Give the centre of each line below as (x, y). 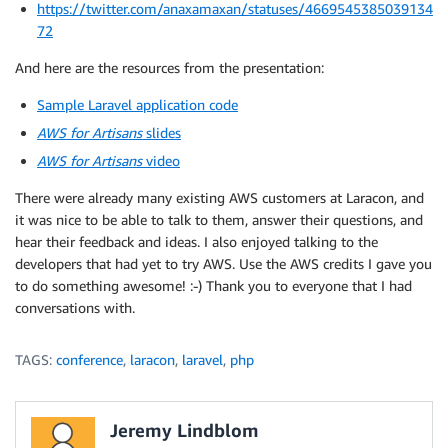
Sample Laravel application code (137, 104)
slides (161, 132)
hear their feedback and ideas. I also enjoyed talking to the (196, 241)
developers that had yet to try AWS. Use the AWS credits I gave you (223, 263)
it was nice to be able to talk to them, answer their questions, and (219, 219)
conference (89, 359)
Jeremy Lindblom (184, 430)
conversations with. (75, 307)
